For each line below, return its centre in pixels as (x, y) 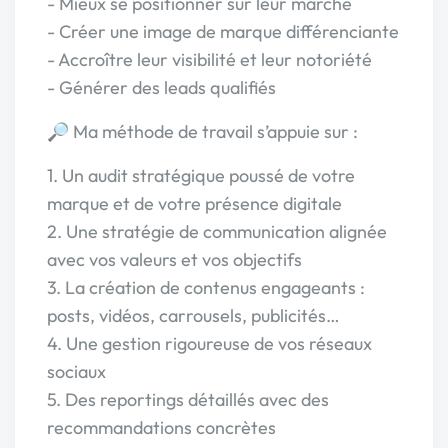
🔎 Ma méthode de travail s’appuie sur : (202, 131)
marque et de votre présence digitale (194, 203)
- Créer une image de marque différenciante (223, 31)
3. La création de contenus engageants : (206, 287)
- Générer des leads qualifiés (161, 87)
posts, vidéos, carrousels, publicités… (193, 315)
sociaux (76, 371)
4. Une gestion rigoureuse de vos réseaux (209, 343)
